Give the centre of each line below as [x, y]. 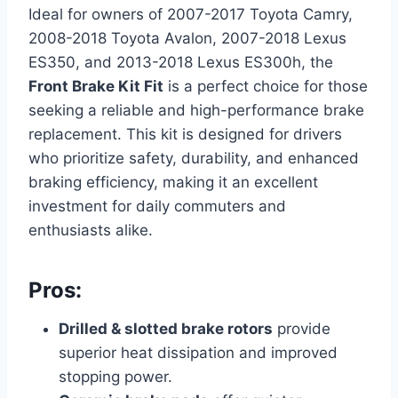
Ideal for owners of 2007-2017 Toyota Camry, [191, 14]
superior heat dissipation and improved [198, 352]
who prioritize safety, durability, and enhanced [194, 158]
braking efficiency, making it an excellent [173, 182]
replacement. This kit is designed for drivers [185, 134]
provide [302, 328]
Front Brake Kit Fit [96, 86]
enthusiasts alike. [91, 230]
